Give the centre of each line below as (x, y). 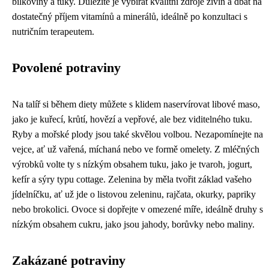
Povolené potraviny (66, 68)
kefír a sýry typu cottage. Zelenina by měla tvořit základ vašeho (132, 180)
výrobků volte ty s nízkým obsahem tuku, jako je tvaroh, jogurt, (132, 165)
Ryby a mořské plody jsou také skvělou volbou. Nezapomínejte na (138, 134)
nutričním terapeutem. (53, 32)
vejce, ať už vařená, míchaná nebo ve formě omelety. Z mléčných (136, 150)
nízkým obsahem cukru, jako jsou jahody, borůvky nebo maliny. (133, 225)
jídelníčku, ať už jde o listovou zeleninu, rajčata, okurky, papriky (134, 195)
